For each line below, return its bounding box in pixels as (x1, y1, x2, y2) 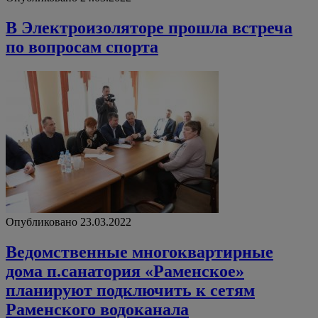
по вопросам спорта (6, 38, 158, 57)
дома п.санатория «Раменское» (6, 261, 244, 280)
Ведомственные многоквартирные (6, 242, 273, 261)
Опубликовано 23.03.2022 (6, 215, 131, 228)
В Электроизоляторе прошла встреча (6, 18, 292, 38)
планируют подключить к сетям (6, 280, 255, 300)
